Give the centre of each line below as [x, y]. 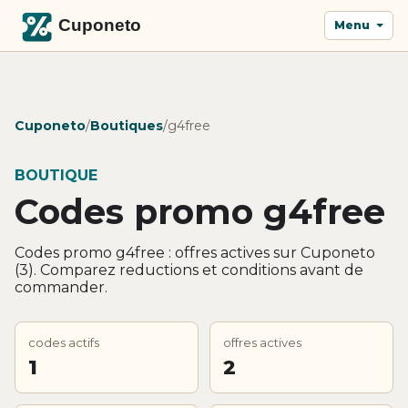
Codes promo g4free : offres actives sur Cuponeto [195, 252]
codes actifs [64, 342]
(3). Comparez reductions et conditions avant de [189, 270]
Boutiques [127, 125]
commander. [61, 287]
